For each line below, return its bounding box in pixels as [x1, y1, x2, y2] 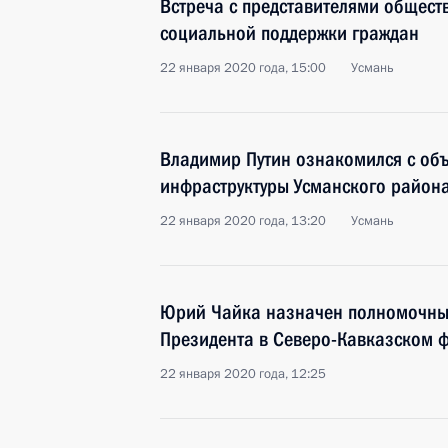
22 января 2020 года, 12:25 [160, 365, 326, 383]
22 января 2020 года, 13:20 [160, 212, 326, 230]
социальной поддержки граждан [160, 21, 419, 45]
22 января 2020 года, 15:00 [160, 59, 326, 77]
